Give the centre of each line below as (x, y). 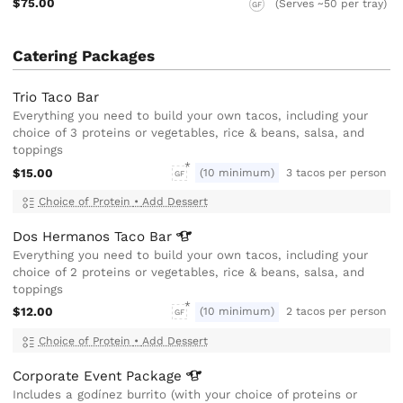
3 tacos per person (337, 172)
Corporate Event (70, 376)
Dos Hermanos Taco (81, 237)
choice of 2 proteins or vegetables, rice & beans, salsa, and (189, 273)
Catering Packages (84, 55)
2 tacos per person (337, 312)
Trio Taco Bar (56, 98)
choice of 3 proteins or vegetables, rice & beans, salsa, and (189, 133)
